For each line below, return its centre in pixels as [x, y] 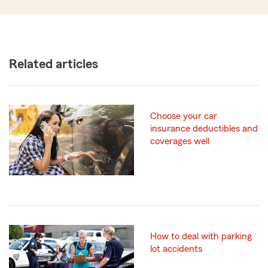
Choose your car [184, 116]
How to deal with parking [201, 236]
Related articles [54, 64]
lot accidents [176, 249]
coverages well [180, 141]
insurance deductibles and [204, 129]
